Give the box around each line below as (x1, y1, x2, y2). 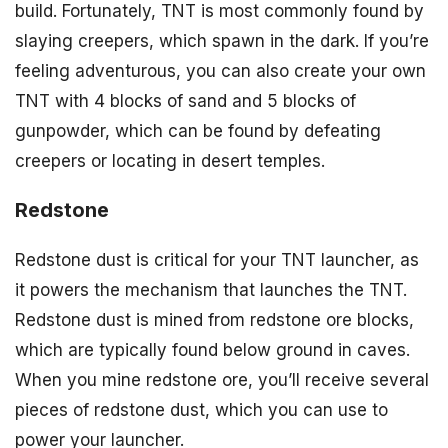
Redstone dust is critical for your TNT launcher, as (15, 249, 419, 270)
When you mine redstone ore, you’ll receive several (15, 369, 429, 390)
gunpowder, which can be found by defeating (15, 121, 381, 142)
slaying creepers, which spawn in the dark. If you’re (15, 31, 429, 52)
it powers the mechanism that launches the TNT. (15, 279, 407, 300)
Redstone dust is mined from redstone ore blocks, (15, 309, 414, 330)
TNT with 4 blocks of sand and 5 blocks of (15, 91, 356, 112)
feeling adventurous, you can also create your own (15, 61, 426, 82)
